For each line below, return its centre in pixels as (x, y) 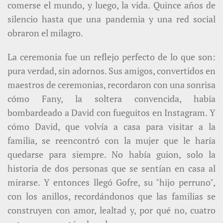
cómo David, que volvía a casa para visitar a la (111, 126)
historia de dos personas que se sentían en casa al (111, 168)
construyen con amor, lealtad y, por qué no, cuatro (111, 210)
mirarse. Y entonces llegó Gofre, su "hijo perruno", (111, 182)
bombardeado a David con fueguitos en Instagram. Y (111, 112)
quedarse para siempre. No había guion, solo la (111, 154)
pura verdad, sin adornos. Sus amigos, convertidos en (111, 70)
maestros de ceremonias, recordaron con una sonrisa (111, 84)
